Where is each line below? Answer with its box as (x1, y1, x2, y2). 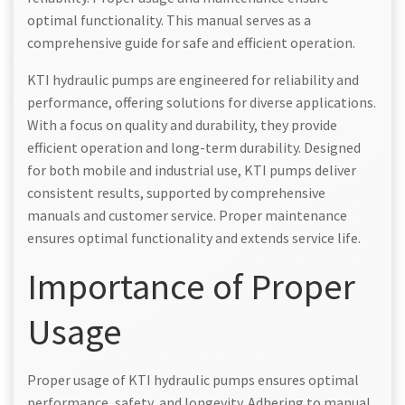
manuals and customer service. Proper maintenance (27, 205, 347, 224)
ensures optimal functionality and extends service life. (27, 228, 361, 247)
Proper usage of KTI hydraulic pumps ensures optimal (27, 370, 359, 389)
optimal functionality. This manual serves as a (27, 10, 311, 29)
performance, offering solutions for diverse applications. (27, 92, 376, 111)
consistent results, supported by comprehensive (27, 183, 325, 202)
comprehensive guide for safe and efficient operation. (27, 33, 355, 52)
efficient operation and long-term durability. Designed (27, 137, 361, 156)
